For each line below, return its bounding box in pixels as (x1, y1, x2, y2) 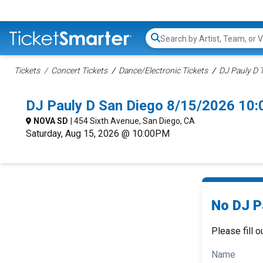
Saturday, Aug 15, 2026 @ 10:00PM (26, 128, 170, 139)
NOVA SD (33, 116, 68, 126)
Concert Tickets (51, 66, 107, 75)
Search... (160, 38, 193, 50)
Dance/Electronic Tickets (119, 66, 208, 75)
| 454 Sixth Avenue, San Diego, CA (70, 116, 195, 126)
